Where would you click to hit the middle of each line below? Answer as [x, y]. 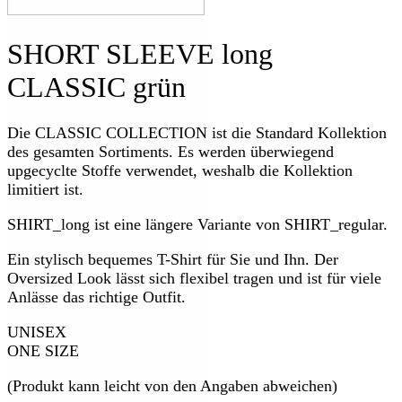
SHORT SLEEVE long [140, 54]
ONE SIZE [43, 350]
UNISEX [37, 332]
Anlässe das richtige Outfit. [96, 297]
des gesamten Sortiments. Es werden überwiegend [170, 151]
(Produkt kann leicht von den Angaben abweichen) [172, 385]
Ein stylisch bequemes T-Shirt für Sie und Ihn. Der [173, 259]
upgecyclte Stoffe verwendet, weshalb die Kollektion [180, 170]
